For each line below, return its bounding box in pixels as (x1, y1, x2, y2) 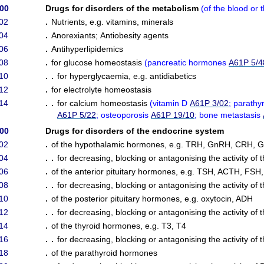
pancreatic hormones (147, 58, 229, 67)
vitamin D (153, 98, 190, 108)
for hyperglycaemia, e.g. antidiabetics (57, 71, 196, 81)
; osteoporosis (96, 110, 151, 120)
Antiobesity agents (100, 31, 169, 40)
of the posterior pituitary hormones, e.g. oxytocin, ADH (51, 194, 253, 203)
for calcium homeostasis (57, 98, 150, 108)
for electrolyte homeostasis (51, 85, 151, 94)
